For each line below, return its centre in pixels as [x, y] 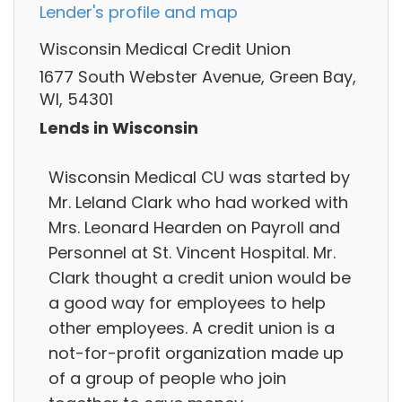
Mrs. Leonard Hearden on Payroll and [194, 227]
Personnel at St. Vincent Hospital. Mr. [192, 252]
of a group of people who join [167, 378]
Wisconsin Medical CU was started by [199, 177]
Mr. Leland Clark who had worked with [198, 202]
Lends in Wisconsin [119, 127]
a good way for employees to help [187, 302]
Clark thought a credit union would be [200, 277]
